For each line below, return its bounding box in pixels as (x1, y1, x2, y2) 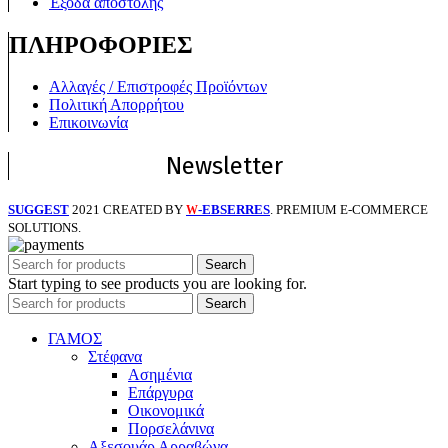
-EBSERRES (198, 202, 270, 218)
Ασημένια (128, 366, 192, 384)
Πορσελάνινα (128, 420, 214, 438)
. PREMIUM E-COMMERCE (270, 202, 428, 218)
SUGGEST (8, 202, 69, 218)
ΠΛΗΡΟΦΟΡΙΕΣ (9, 31, 193, 58)
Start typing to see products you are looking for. (8, 275, 307, 293)
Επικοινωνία (49, 114, 128, 132)
